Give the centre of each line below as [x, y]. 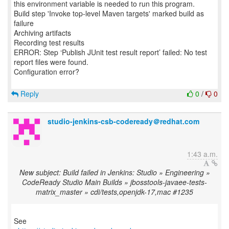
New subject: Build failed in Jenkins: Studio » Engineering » [114, 172]
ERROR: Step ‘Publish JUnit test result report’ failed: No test [110, 52]
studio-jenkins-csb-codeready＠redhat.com [123, 121]
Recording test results [49, 42]
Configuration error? [47, 72]
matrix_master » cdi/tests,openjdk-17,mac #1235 [114, 192]
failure [24, 23]
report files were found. [51, 62]
